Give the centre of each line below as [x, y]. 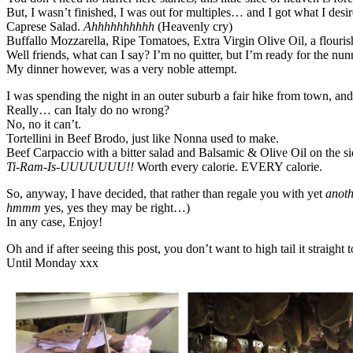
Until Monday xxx [52, 262]
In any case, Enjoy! [54, 221]
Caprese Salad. [45, 26]
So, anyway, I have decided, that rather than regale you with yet [166, 193]
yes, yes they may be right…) [115, 207]
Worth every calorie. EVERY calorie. [228, 166]
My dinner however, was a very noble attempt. [122, 69]
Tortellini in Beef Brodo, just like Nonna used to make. [143, 138]
